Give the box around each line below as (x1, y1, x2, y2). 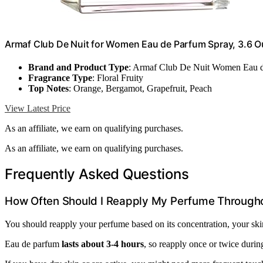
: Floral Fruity (92, 73, 143, 83)
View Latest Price (5, 103, 70, 114)
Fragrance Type (28, 73, 92, 83)
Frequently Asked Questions (5, 166, 189, 183)
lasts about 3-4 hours (62, 238, 144, 249)
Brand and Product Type (28, 62, 129, 73)
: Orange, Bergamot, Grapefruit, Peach (69, 83, 212, 94)
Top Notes (28, 83, 69, 94)
